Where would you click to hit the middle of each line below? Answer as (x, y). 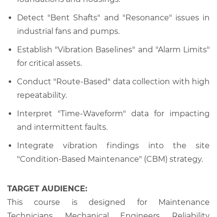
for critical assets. (49, 63)
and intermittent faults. (62, 127)
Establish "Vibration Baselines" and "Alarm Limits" (113, 49)
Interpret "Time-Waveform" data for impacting (113, 113)
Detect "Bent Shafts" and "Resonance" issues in (113, 17)
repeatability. (42, 95)
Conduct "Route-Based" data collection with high (113, 81)
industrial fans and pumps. (68, 31)
